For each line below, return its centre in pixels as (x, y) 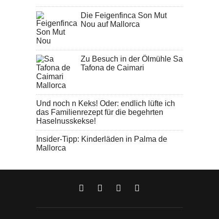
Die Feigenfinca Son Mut (124, 15)
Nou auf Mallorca (110, 24)
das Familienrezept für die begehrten (100, 112)
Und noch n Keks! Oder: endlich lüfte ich (106, 103)
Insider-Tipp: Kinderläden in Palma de (102, 139)
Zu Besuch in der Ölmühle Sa (132, 59)
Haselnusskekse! (66, 121)
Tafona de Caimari (112, 67)
